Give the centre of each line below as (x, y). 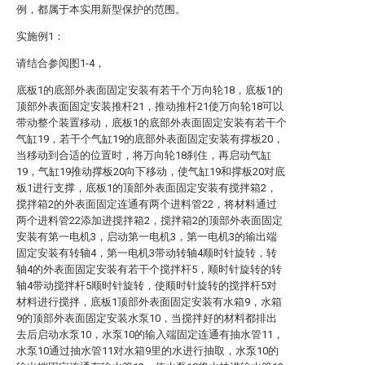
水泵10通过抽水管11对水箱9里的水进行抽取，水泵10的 (147, 351)
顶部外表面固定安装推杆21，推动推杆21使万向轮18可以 (150, 106)
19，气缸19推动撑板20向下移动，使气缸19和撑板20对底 (151, 172)
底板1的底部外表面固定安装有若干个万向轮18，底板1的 (150, 90)
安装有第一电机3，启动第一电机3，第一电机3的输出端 (147, 237)
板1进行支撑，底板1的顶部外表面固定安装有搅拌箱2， (147, 188)
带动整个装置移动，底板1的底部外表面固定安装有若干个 (152, 123)
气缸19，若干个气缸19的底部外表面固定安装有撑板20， (150, 139)
